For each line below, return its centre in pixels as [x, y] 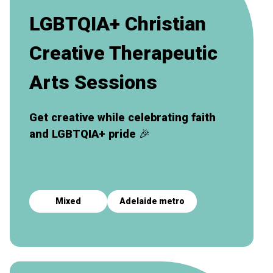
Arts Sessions [93, 82]
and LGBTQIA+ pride [84, 133]
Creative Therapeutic [123, 53]
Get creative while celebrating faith [122, 117]
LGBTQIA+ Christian [118, 23]
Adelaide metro [152, 201]
